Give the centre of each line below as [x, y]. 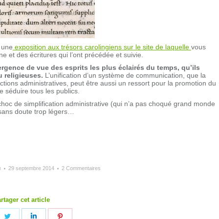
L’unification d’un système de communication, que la [124, 76]
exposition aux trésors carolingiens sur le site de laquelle [102, 47]
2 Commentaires [81, 168]
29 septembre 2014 [31, 168]
